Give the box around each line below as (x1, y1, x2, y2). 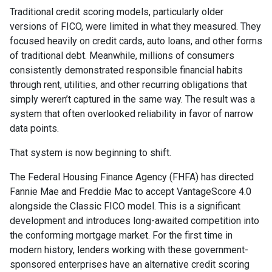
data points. (10, 122, 59, 134)
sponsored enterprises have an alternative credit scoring (10, 258, 250, 270)
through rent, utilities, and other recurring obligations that (10, 78, 247, 90)
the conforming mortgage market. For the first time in (10, 229, 233, 241)
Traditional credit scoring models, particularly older (10, 5, 223, 18)
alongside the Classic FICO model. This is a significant (10, 200, 240, 212)
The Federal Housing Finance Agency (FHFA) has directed (10, 171, 254, 183)
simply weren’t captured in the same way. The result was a (10, 93, 255, 105)
